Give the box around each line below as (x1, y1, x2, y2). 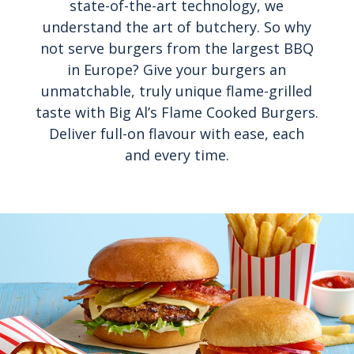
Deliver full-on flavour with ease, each (49, 124, 305, 144)
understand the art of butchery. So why (42, 17, 311, 37)
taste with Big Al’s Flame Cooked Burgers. (35, 103, 318, 122)
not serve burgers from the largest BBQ (40, 39, 314, 58)
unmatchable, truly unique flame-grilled (41, 81, 313, 101)
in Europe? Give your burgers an (67, 60, 287, 80)
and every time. (124, 145, 229, 165)
